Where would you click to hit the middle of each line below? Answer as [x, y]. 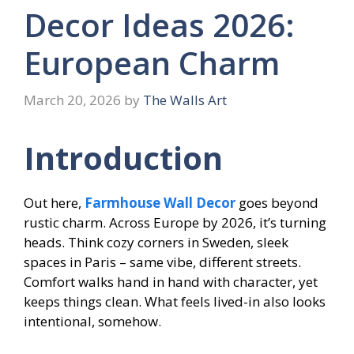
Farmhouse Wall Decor [162, 203]
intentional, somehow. [92, 322]
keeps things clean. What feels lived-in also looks [175, 302]
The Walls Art [185, 100]
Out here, [54, 203]
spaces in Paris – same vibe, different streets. [162, 262]
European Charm [152, 62]
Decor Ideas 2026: [159, 24]
